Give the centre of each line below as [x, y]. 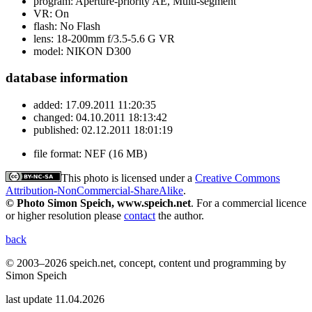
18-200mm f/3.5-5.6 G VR [114, 38]
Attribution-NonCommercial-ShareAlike [94, 191]
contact [140, 216]
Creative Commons [237, 178]
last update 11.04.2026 [55, 299]
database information [67, 78]
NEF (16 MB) [114, 154]
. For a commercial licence [249, 203]
